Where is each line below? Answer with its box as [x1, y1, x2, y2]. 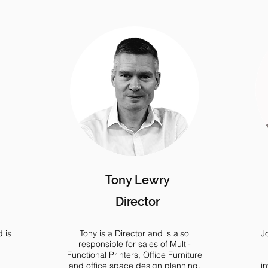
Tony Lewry [105, 173, 170, 187]
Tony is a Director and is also [80, 228, 189, 239]
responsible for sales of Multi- [78, 239, 191, 249]
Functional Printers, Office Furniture [66, 249, 202, 260]
